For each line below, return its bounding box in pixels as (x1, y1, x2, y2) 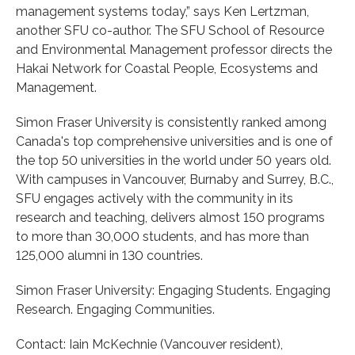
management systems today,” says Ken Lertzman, (16, 3, 309, 19)
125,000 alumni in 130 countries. (16, 247, 203, 263)
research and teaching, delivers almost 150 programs (16, 209, 325, 225)
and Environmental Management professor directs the (16, 41, 332, 57)
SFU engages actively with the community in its (16, 190, 293, 206)
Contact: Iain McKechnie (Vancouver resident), (16, 336, 283, 352)
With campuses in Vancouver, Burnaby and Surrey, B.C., (16, 171, 334, 187)
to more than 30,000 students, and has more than (16, 228, 309, 244)
